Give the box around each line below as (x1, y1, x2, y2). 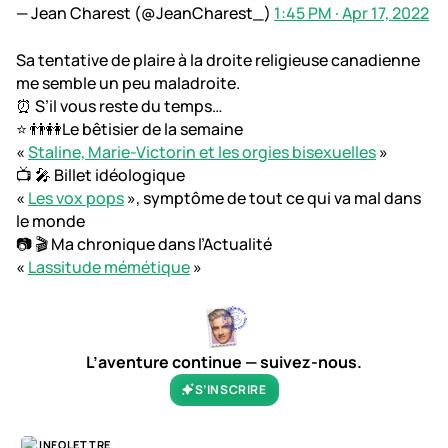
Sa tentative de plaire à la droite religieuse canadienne (16, 48, 420, 71)
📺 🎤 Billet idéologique (16, 163, 185, 186)
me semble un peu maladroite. (16, 71, 240, 94)
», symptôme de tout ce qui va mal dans (124, 186, 421, 209)
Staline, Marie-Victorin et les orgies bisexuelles (28, 140, 376, 163)
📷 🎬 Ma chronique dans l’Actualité (16, 232, 272, 255)
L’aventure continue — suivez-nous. (86, 350, 362, 373)
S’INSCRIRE (194, 381, 267, 399)
